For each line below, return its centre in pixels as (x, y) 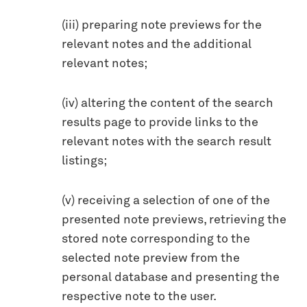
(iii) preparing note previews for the (162, 25)
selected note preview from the (151, 258)
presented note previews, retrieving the (174, 220)
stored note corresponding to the (156, 239)
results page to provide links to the (160, 122)
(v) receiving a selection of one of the (166, 200)
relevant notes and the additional (157, 44)
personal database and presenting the (171, 277)
